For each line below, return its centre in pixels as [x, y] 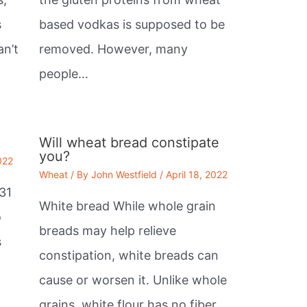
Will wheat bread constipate [129, 142]
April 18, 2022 [196, 174]
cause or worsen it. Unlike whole [133, 280]
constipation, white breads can [128, 255]
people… [63, 73]
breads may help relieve [107, 230]
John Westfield [124, 174]
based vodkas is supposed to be [132, 24]
